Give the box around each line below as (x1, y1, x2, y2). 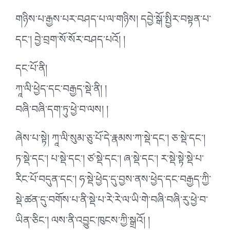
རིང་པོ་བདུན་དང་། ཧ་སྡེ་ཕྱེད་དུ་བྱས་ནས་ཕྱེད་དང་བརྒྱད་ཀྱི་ (15, 167, 211, 197)
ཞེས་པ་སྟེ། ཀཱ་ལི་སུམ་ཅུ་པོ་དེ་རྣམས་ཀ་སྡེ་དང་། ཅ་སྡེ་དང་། (15, 126, 205, 156)
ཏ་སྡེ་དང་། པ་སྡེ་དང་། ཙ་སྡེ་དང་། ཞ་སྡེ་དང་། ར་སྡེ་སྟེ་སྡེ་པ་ (15, 147, 204, 176)
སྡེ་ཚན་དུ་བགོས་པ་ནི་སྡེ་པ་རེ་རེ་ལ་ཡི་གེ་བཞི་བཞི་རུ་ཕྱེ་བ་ (15, 188, 208, 217)
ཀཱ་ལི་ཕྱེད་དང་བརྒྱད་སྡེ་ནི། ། (15, 77, 107, 106)
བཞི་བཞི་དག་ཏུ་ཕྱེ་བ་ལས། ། (15, 98, 108, 127)
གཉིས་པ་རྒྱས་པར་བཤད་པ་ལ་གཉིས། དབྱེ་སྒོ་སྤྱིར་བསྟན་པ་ (15, 7, 211, 36)
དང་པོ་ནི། (15, 56, 47, 86)
